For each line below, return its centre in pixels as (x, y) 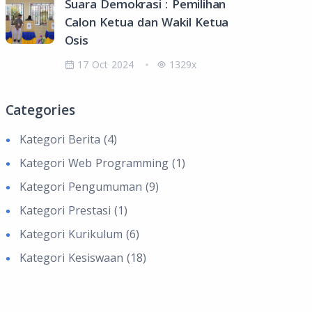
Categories (40, 110)
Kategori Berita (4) (68, 139)
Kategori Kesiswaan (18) (83, 257)
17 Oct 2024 (105, 64)
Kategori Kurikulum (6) (79, 234)
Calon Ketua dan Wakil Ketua (147, 22)
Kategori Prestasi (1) (73, 210)
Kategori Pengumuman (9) (89, 186)
